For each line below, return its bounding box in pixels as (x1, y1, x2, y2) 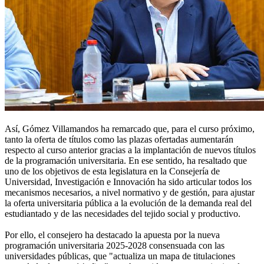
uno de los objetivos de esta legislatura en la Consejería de (5, 166, 220, 177)
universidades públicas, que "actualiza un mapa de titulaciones (5, 251, 235, 262)
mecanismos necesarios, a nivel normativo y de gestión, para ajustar (5, 187, 255, 198)
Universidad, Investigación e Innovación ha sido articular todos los (5, 177, 252, 187)
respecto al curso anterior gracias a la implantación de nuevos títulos (5, 145, 256, 156)
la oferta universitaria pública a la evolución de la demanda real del (5, 198, 252, 209)
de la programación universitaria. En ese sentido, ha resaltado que (5, 156, 247, 166)
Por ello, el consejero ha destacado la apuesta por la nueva (5, 230, 220, 240)
